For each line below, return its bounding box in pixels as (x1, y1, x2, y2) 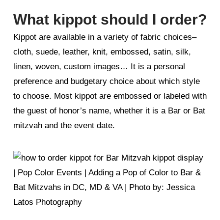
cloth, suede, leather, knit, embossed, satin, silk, (13, 47, 191, 56)
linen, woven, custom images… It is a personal (13, 61, 185, 71)
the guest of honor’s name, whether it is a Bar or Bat (13, 106, 205, 115)
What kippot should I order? (13, 11, 207, 27)
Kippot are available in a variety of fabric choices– (13, 32, 196, 42)
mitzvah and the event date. (13, 120, 115, 130)
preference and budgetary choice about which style (13, 76, 200, 86)
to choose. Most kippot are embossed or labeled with (13, 91, 207, 101)
